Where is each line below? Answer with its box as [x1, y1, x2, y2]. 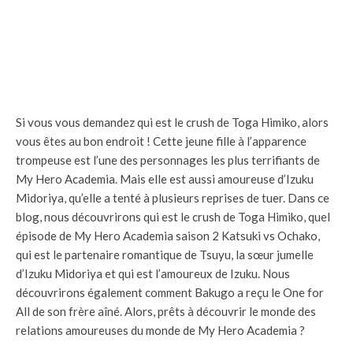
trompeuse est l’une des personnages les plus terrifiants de [16, 153, 320, 168]
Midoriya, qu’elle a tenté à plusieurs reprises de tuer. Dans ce [16, 191, 329, 206]
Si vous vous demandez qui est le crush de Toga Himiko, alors [16, 115, 329, 130]
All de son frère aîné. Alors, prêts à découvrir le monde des [16, 304, 316, 319]
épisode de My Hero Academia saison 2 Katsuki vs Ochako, [16, 229, 320, 243]
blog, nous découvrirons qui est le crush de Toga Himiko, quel [16, 210, 330, 225]
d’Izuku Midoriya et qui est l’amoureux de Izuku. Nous [16, 266, 290, 281]
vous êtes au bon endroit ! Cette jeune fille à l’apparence [16, 134, 307, 149]
